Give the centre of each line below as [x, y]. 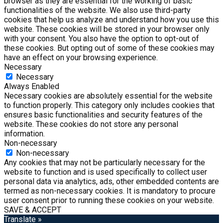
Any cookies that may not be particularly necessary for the [105, 162]
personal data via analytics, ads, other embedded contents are [111, 181]
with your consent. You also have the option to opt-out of [102, 38]
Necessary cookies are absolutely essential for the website [108, 96]
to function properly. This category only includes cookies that [109, 105]
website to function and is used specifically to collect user [106, 172]
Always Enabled [32, 86]
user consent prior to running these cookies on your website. [109, 200]
